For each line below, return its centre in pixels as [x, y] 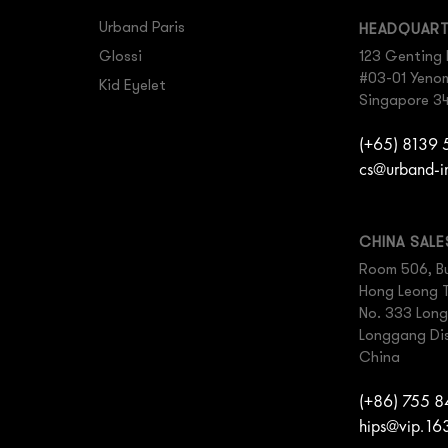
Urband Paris [141, 28]
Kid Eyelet [132, 86]
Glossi [120, 57]
